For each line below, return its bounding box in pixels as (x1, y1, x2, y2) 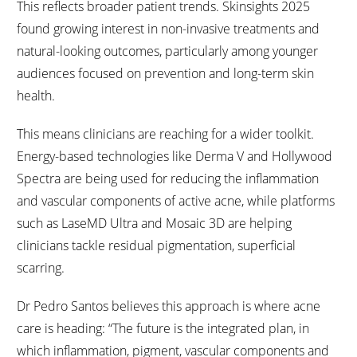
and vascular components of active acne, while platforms (17, 192, 335, 210)
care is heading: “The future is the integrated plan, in (17, 320, 309, 337)
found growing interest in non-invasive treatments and (17, 20, 320, 37)
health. (17, 87, 55, 104)
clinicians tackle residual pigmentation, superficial (17, 237, 296, 254)
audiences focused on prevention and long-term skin (17, 65, 314, 82)
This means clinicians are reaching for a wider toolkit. (17, 125, 314, 143)
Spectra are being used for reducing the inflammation (17, 170, 319, 187)
